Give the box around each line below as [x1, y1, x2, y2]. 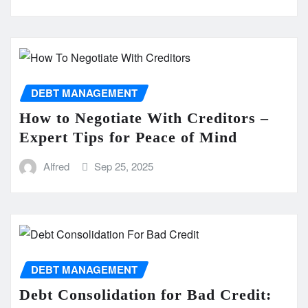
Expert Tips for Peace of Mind [19, 128, 237, 146]
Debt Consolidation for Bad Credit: [19, 285, 272, 303]
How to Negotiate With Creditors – [19, 109, 269, 126]
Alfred [43, 158, 69, 173]
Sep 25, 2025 [94, 158, 154, 173]
